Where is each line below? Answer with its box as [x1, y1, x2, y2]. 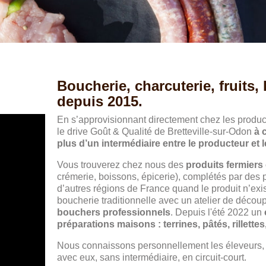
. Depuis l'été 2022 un [170, 207, 265, 217]
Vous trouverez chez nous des [57, 160, 186, 170]
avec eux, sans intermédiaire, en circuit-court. [57, 252, 247, 262]
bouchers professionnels [57, 207, 171, 217]
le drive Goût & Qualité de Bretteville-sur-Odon [57, 126, 255, 137]
